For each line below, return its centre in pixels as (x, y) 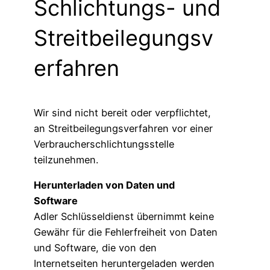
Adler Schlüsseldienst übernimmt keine (124, 216)
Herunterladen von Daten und (104, 185)
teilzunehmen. (66, 159)
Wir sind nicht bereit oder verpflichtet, (122, 112)
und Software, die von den (95, 247)
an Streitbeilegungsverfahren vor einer (123, 128)
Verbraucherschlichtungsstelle (104, 144)
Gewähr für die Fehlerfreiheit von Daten (126, 232)
